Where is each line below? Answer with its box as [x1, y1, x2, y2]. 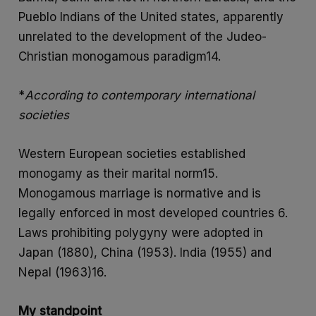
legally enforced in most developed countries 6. [18, 206, 288, 221]
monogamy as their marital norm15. [18, 166, 219, 181]
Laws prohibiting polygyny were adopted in [18, 226, 264, 241]
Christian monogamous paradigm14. [18, 49, 221, 63]
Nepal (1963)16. [18, 265, 107, 280]
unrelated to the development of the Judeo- [18, 29, 267, 44]
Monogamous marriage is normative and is [18, 186, 262, 201]
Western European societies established [18, 147, 246, 162]
